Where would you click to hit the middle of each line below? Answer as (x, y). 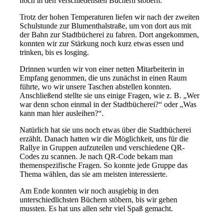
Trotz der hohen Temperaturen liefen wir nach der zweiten (110, 17)
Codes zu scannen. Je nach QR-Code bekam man (96, 157)
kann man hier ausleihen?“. (62, 113)
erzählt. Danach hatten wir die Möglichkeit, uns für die (104, 139)
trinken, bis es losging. (54, 53)
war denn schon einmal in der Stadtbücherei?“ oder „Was (108, 105)
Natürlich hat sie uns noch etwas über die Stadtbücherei (105, 130)
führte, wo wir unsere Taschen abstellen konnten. (96, 87)
